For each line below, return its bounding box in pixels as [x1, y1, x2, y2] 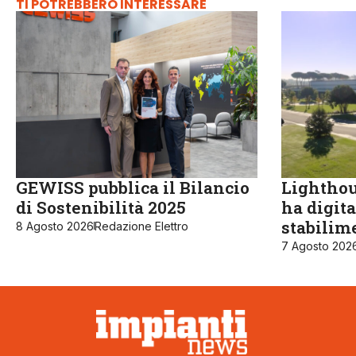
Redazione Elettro [95, 219, 188, 233]
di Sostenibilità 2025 [16, 195, 186, 219]
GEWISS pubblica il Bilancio [16, 176, 250, 199]
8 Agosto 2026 [16, 219, 94, 233]
